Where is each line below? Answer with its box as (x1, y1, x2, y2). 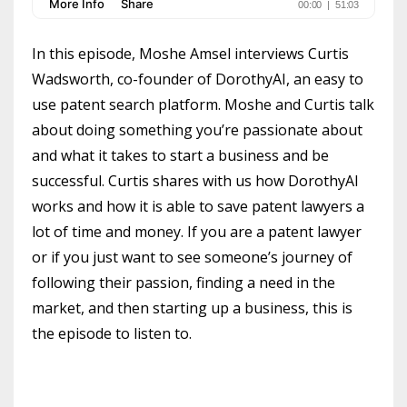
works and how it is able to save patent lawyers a (32, 196, 364, 217)
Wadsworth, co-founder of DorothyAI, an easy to (32, 69, 363, 90)
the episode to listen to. (32, 323, 192, 344)
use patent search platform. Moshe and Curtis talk (32, 94, 374, 115)
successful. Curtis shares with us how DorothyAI (32, 171, 359, 192)
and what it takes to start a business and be (32, 145, 329, 166)
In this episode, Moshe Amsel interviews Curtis (32, 44, 349, 65)
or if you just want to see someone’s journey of (32, 247, 352, 268)
